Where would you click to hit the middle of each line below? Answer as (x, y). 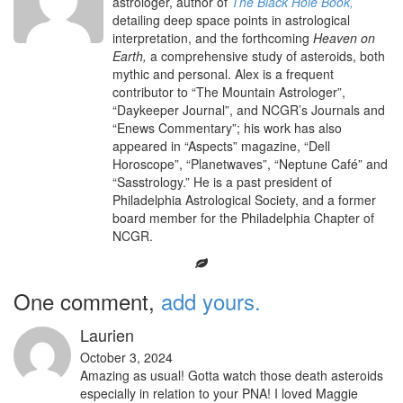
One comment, (87, 301)
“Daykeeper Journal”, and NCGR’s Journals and (249, 110)
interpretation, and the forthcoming (213, 38)
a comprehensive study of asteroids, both (266, 56)
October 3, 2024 (126, 358)
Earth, (130, 56)
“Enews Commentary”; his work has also (227, 128)
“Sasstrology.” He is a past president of (222, 182)
